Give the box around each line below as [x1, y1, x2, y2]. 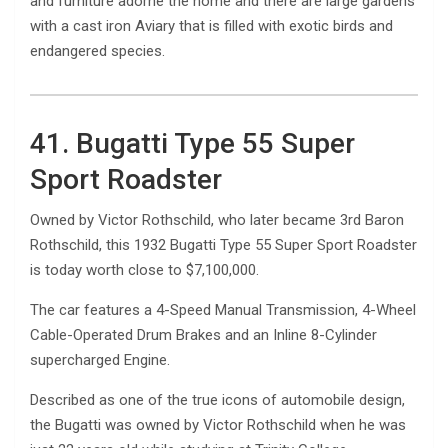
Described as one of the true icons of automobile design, [30, 390, 405, 409]
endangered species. [30, 41, 165, 60]
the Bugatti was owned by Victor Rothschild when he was [30, 415, 406, 434]
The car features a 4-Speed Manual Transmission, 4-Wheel [30, 300, 416, 319]
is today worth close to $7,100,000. [30, 260, 259, 279]
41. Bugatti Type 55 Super [30, 126, 355, 160]
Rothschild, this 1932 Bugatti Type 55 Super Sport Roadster [30, 235, 417, 254]
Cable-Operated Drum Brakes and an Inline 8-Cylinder [30, 325, 377, 344]
